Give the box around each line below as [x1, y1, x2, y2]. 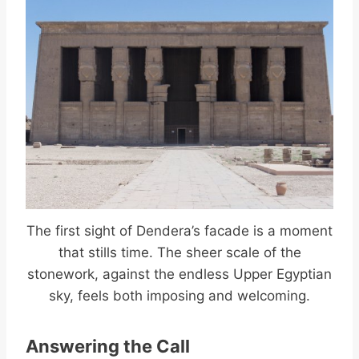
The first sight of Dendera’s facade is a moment [26, 222, 333, 239]
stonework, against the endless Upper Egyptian [27, 265, 332, 282]
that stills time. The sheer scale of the [58, 244, 301, 260]
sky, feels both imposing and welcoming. [49, 287, 310, 304]
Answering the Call [26, 335, 190, 357]
